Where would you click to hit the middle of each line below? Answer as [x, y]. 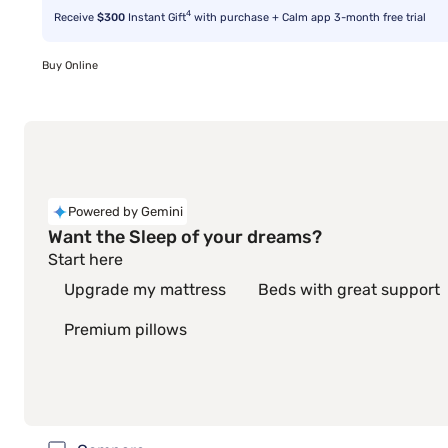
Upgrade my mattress [145, 289]
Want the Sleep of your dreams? [185, 237]
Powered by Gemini [125, 211]
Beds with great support [349, 289]
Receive [75, 17]
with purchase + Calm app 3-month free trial [308, 17]
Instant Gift [155, 17]
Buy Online [70, 65]
